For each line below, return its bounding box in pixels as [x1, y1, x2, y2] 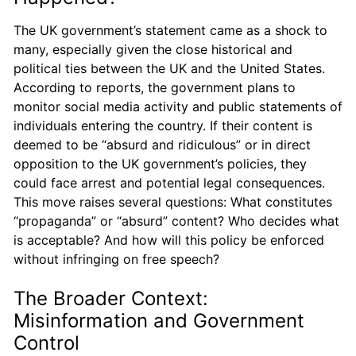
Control [14, 331, 79, 354]
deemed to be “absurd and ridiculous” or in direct [14, 136, 311, 153]
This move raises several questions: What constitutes [14, 193, 332, 210]
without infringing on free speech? [14, 250, 219, 267]
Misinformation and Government [14, 308, 304, 332]
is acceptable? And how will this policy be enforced [14, 231, 324, 248]
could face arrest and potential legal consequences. [14, 174, 325, 191]
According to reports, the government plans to [14, 79, 296, 95]
